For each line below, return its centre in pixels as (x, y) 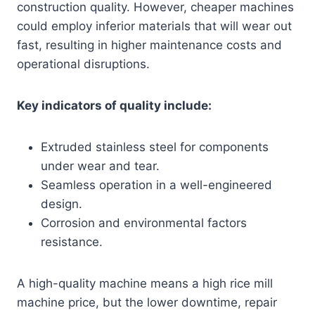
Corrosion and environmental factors (144, 223)
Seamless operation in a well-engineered (156, 185)
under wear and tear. (100, 166)
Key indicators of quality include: (114, 106)
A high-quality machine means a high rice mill (145, 284)
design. (62, 204)
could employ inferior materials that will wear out (154, 26)
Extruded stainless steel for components (155, 147)
